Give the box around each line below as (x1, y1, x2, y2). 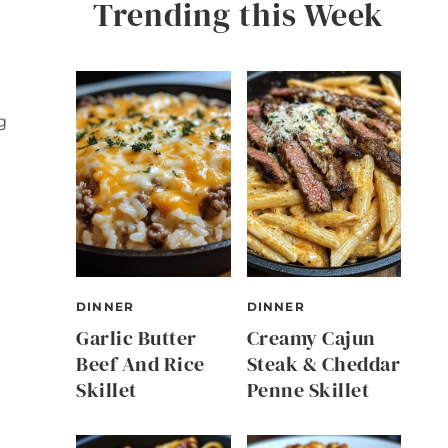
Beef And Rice (76, 349, 205, 378)
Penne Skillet (246, 375, 369, 404)
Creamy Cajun (246, 323, 376, 352)
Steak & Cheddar (246, 349, 400, 378)
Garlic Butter (76, 323, 197, 352)
